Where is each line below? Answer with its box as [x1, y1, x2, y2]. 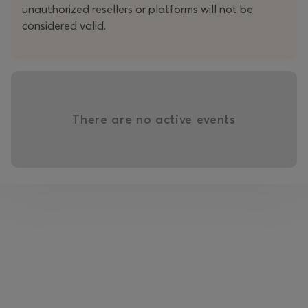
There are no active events [72, 112, 236, 127]
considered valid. [22, 19, 106, 33]
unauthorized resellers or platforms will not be [22, 2, 253, 16]
